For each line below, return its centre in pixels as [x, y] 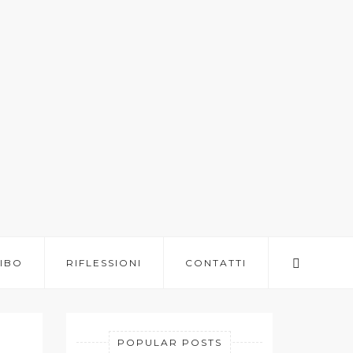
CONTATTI [216, 263]
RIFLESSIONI [104, 263]
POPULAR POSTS [169, 342]
